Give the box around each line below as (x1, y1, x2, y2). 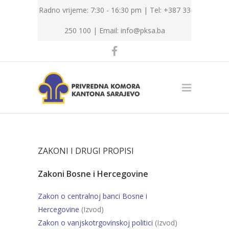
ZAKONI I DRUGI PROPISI (38, 145, 134, 156)
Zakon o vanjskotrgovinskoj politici (38, 218, 153, 227)
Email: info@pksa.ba (99, 26, 165, 35)
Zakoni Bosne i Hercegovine (38, 168, 148, 179)
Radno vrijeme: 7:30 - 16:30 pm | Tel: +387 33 (38, 5, 191, 15)
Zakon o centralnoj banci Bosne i (38, 191, 147, 201)
